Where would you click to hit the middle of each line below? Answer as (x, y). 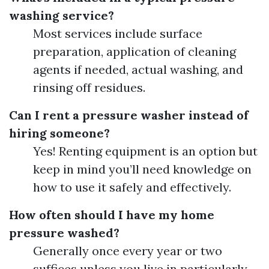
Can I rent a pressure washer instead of (129, 115)
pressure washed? (64, 233)
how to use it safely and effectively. (132, 187)
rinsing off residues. (89, 87)
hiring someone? (59, 133)
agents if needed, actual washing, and (138, 69)
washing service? (62, 15)
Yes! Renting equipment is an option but (145, 151)
